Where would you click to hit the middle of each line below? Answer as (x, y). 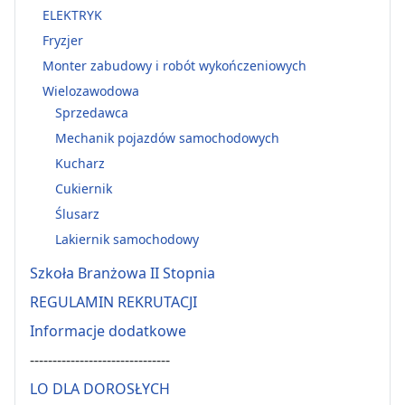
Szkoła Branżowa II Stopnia (122, 273)
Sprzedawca (92, 113)
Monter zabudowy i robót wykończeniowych (174, 65)
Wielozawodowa (91, 90)
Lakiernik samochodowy (127, 240)
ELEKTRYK (72, 14)
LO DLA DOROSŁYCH (100, 389)
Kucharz (80, 164)
